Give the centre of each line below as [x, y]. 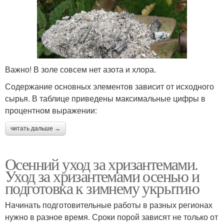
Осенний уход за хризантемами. [101, 163]
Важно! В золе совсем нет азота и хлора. [80, 69]
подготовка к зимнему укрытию [102, 187]
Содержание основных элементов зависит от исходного [109, 86]
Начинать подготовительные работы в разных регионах [109, 204]
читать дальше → [35, 128]
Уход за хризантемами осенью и [102, 175]
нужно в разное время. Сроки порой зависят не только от [111, 216]
